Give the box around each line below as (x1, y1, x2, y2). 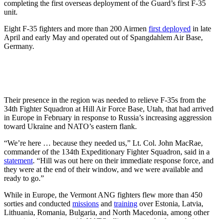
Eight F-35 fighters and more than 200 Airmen (4, 24, 149, 33)
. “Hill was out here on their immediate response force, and (33, 156, 214, 165)
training (114, 199, 137, 208)
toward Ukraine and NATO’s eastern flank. (4, 122, 139, 131)
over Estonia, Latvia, (137, 199, 203, 208)
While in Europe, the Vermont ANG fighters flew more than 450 (4, 190, 202, 199)
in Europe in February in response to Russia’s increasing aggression (4, 113, 212, 122)
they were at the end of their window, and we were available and (4, 165, 203, 174)
